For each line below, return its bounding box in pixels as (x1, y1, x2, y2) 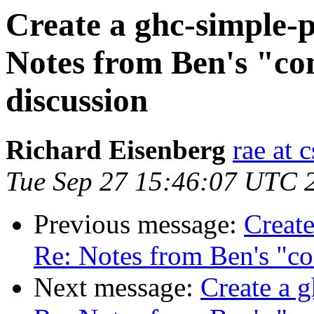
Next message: (34, 272, 200, 303)
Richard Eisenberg (6, 135, 226, 165)
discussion (6, 82, 148, 118)
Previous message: (34, 209, 244, 240)
